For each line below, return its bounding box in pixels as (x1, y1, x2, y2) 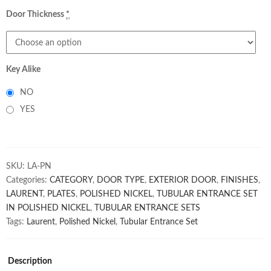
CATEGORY (50, 176, 93, 184)
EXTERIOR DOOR (149, 176, 217, 184)
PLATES (47, 190, 76, 198)
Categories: (6, 176, 50, 184)
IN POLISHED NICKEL (6, 204, 90, 212)
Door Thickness (6, 10, 64, 19)
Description (8, 257, 52, 266)
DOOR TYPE (97, 176, 145, 184)
